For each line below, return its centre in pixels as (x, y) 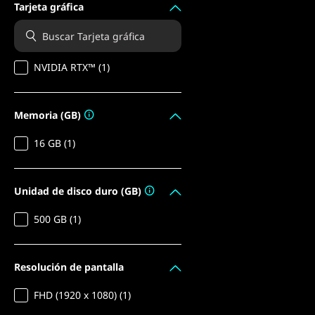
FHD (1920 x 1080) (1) (82, 295)
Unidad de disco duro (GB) (78, 191)
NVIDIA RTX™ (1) (72, 67)
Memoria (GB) (47, 115)
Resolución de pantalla (69, 266)
